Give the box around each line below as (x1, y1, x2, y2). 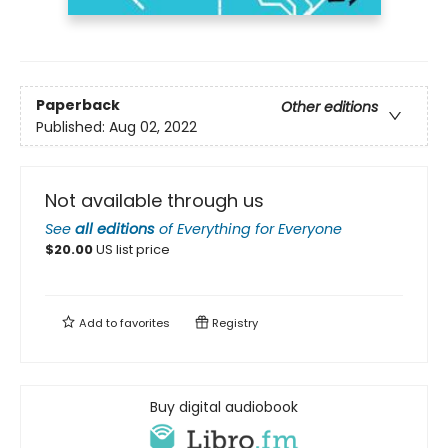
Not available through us (45, 188, 264, 214)
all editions (75, 219, 155, 240)
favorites (120, 315, 170, 332)
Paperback (36, 94, 120, 115)
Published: (36, 116, 109, 137)
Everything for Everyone (177, 219, 342, 240)
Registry (209, 315, 258, 332)
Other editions (281, 96, 378, 117)
